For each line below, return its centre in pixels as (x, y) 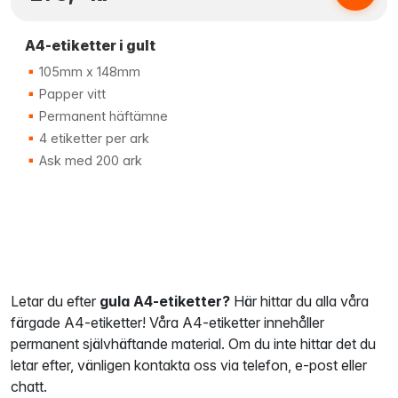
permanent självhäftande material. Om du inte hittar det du (193, 344)
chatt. (29, 386)
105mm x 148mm (88, 72)
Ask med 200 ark (89, 160)
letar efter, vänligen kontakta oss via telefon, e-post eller (189, 365)
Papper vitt (71, 94)
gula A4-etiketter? (165, 301)
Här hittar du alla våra (299, 301)
